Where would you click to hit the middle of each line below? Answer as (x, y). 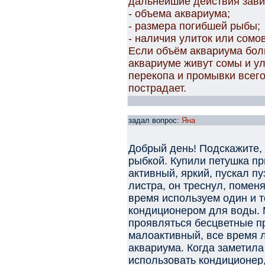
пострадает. (157, 88)
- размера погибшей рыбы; (194, 26)
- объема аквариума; (179, 14)
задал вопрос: (155, 120)
